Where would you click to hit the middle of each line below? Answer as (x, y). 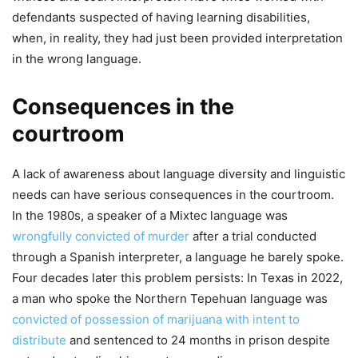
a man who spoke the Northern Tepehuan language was (170, 298)
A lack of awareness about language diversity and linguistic (179, 173)
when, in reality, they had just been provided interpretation (177, 38)
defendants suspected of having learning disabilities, (161, 17)
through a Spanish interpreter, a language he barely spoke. (178, 257)
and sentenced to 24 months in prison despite (198, 340)
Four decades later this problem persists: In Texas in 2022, (177, 277)
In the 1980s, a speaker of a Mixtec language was (150, 215)
